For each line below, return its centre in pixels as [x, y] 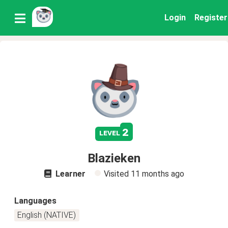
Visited [117, 174]
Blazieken [114, 158]
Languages [35, 201]
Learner [69, 174]
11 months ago [157, 174]
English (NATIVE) [47, 215]
